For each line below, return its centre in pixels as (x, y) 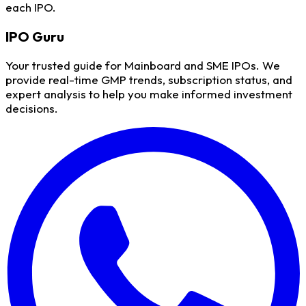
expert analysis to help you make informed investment (149, 94)
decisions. (32, 109)
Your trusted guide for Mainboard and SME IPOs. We (143, 66)
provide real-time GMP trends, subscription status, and (149, 80)
